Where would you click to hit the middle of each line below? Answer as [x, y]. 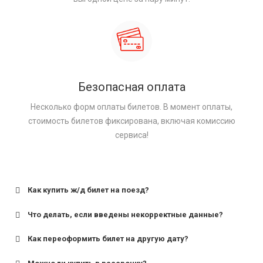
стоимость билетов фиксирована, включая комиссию [131, 121]
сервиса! [131, 135]
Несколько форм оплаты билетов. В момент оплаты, [131, 107]
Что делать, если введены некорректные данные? [125, 214]
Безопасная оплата [131, 87]
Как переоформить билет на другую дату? [108, 239]
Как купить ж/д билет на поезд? [88, 190]
